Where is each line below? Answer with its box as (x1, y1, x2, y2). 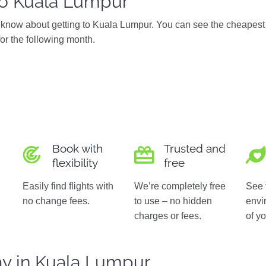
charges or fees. (134, 211, 202, 221)
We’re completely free (134, 181, 226, 191)
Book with (52, 142, 103, 155)
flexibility (52, 156, 99, 169)
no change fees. (23, 196, 90, 206)
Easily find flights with (23, 181, 114, 191)
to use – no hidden (134, 196, 213, 206)
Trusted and (164, 142, 226, 155)
